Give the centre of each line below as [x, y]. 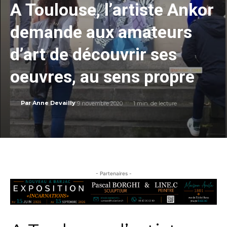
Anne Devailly [54, 103]
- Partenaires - [113, 174]
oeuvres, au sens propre [102, 77]
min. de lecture [156, 103]
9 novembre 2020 [100, 103]
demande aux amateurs [101, 32]
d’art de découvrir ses [93, 54]
